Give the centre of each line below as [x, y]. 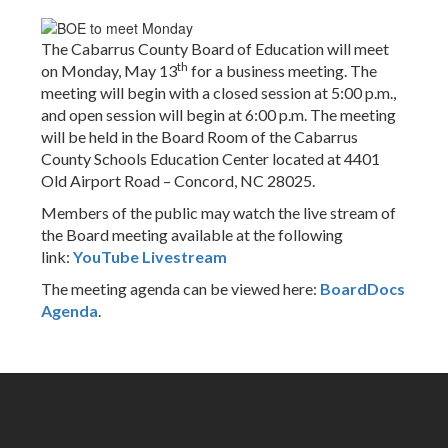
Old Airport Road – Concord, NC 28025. [178, 181]
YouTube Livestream [150, 257]
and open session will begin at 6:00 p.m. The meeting [218, 115]
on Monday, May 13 [109, 71]
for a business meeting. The [282, 71]
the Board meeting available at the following [192, 235]
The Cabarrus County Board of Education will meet [215, 49]
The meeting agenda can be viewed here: [180, 289]
